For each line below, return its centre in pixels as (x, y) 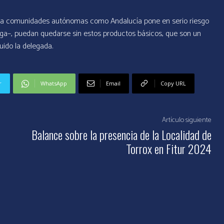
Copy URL (173, 83)
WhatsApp (54, 83)
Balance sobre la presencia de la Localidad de (121, 135)
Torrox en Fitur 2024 (168, 149)
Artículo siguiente (186, 120)
